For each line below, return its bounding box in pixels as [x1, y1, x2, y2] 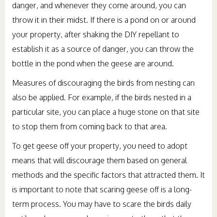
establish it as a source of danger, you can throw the [12, 44, 194, 54]
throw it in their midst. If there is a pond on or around [12, 15, 196, 25]
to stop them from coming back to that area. [12, 121, 167, 131]
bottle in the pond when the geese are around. [12, 58, 174, 68]
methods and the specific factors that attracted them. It [12, 170, 205, 180]
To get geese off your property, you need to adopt [12, 140, 187, 151]
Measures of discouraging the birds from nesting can [12, 77, 195, 88]
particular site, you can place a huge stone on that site [12, 107, 200, 117]
